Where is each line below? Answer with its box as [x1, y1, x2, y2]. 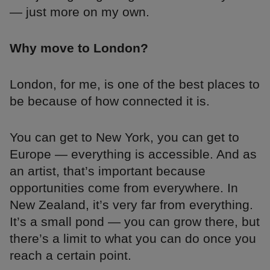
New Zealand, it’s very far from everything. [10, 197, 253, 212]
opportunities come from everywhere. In [10, 180, 238, 195]
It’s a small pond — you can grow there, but [10, 214, 260, 228]
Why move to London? [10, 40, 148, 55]
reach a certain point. [10, 248, 131, 262]
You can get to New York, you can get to [10, 130, 239, 144]
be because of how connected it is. [10, 93, 210, 108]
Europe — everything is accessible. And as [10, 146, 257, 161]
